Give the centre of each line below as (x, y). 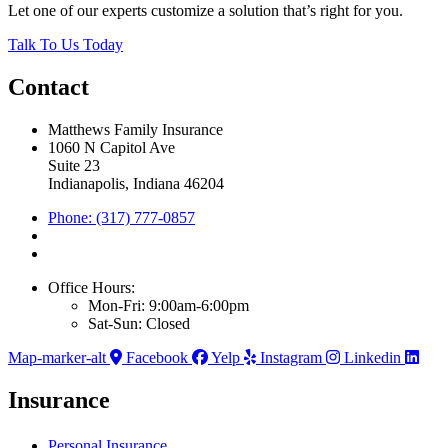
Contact (48, 86)
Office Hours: (91, 287)
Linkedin (372, 357)
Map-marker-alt (57, 357)
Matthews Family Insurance (135, 129)
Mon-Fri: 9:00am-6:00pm (168, 305)
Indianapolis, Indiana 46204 (136, 183)
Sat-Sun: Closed (139, 323)
